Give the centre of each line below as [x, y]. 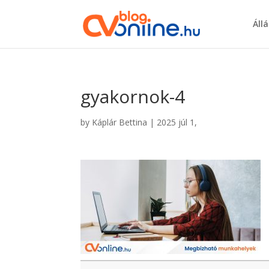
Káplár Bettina [120, 122]
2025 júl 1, [177, 122]
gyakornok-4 [133, 96]
